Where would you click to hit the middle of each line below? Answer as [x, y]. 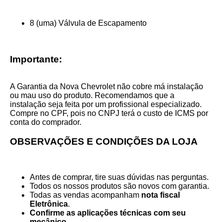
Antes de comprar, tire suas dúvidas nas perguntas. [119, 177]
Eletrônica [49, 204]
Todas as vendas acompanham [85, 195]
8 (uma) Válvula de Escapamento [88, 23]
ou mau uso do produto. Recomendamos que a [92, 96]
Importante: [36, 59]
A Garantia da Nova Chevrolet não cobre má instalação [107, 87]
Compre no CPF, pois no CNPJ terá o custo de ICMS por [109, 113]
